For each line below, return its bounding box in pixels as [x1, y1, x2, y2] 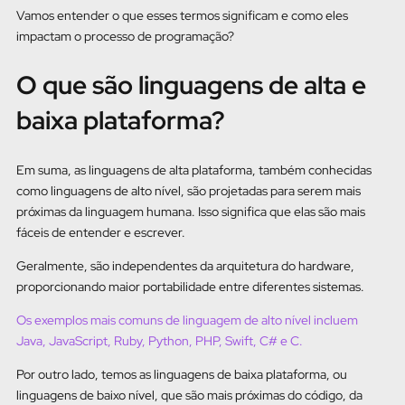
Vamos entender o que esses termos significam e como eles [16, 7, 348, 24]
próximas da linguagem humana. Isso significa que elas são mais [16, 202, 365, 220]
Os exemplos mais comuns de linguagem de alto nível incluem [16, 311, 358, 328]
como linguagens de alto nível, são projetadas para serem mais [16, 182, 361, 199]
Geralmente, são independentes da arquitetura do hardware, [16, 257, 354, 274]
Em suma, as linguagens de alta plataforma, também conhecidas [16, 161, 372, 178]
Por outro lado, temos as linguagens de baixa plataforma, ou [16, 365, 347, 382]
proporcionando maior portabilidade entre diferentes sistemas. [16, 278, 364, 295]
